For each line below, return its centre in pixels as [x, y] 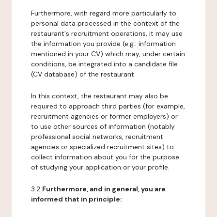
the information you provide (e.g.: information [103, 44]
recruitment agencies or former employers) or [104, 116]
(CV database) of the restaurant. [83, 74]
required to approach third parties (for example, [108, 106]
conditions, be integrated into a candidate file [104, 64]
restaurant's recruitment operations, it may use [107, 33]
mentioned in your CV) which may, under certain [108, 54]
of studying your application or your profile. [100, 167]
